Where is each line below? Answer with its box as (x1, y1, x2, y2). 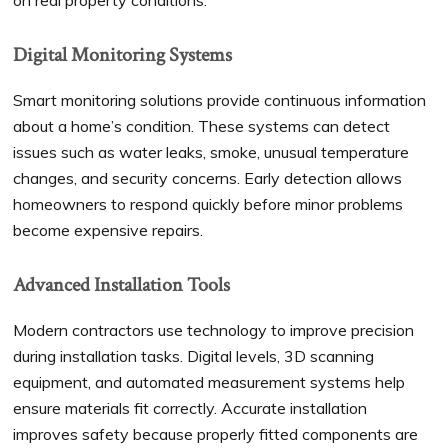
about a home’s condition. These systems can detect (13, 116, 391, 137)
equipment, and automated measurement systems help (13, 372, 406, 393)
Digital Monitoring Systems (13, 42, 233, 69)
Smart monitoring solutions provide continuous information (13, 90, 427, 111)
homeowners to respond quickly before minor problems (13, 194, 404, 215)
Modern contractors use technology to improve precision (13, 320, 415, 341)
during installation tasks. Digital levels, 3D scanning (13, 346, 375, 367)
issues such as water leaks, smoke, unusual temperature (13, 142, 410, 163)
